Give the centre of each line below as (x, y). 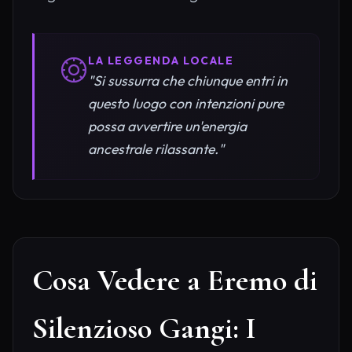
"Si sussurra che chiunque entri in (188, 81)
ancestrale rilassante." (156, 149)
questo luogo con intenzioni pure (186, 104)
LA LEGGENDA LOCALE (161, 61)
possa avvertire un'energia (167, 126)
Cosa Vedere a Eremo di (175, 281)
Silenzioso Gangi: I (144, 329)
